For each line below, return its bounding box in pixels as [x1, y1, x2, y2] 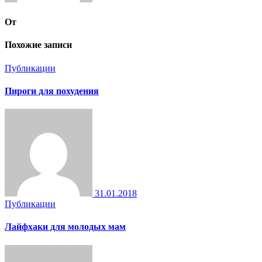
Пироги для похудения [5, 85, 99, 96]
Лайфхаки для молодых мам [5, 222, 126, 232]
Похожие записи [5, 40, 72, 50]
